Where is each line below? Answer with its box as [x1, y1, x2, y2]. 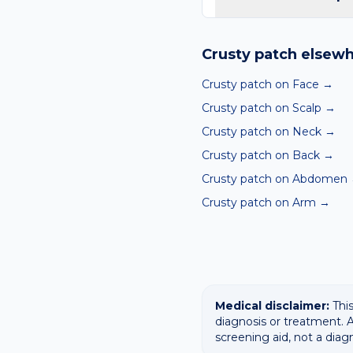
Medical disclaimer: [215, 299, 329, 313]
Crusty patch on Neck [202, 124, 321, 139]
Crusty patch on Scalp [202, 101, 321, 115]
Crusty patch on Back [202, 148, 320, 162]
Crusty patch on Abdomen [202, 172, 347, 186]
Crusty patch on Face [202, 77, 319, 91]
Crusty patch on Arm [202, 195, 316, 210]
